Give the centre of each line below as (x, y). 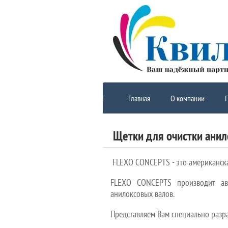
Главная (139, 98)
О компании (188, 98)
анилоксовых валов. (142, 194)
